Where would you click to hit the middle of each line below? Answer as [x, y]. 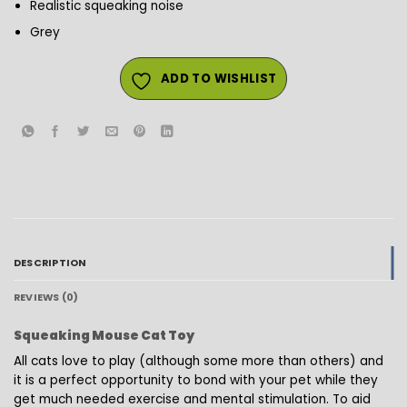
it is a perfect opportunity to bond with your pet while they [196, 381]
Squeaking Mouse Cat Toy [104, 336]
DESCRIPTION [50, 263]
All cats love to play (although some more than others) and [199, 362]
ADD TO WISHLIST [218, 79]
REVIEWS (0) [46, 297]
